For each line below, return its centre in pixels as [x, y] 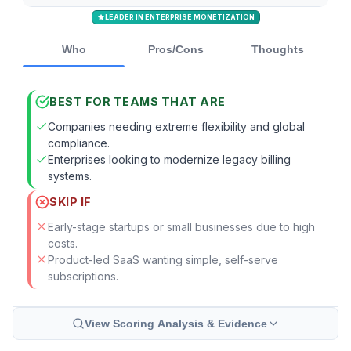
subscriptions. [83, 276]
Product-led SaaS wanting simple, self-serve [163, 259]
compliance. [79, 143]
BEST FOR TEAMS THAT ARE [138, 102]
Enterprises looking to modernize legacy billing [169, 159]
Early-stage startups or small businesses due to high [181, 226]
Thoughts [277, 49]
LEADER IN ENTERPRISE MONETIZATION [179, 16]
